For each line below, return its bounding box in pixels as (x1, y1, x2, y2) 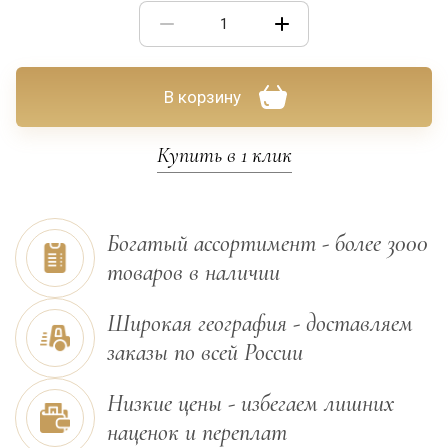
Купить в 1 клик (156, 142, 292, 168)
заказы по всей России (107, 337, 303, 367)
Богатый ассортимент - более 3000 (107, 228, 428, 258)
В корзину (164, 87, 241, 107)
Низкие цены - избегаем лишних (107, 388, 394, 418)
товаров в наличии (107, 257, 280, 287)
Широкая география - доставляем (107, 308, 413, 338)
